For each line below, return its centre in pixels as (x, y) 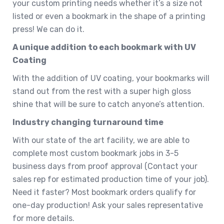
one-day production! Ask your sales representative (108, 205)
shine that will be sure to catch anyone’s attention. (108, 104)
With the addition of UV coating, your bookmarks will (111, 78)
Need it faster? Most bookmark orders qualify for (104, 192)
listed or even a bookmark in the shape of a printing (109, 16)
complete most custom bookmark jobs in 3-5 (95, 153)
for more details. (43, 218)
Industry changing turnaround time (88, 122)
